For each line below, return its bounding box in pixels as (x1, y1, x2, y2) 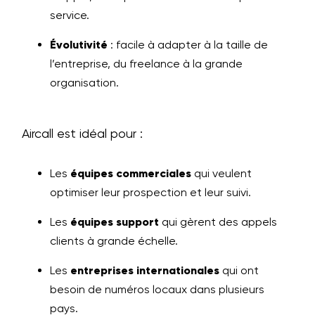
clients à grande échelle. (50, 234, 178, 247)
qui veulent (191, 167, 252, 180)
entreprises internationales (70, 264, 219, 277)
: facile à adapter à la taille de (108, 38, 268, 51)
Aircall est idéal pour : (22, 126, 143, 141)
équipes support (70, 215, 159, 229)
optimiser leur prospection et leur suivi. (50, 186, 251, 199)
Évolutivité (50, 38, 108, 51)
